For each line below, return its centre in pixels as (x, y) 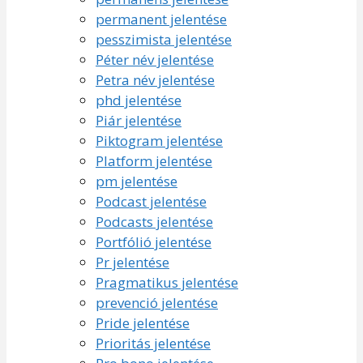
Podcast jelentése (151, 201)
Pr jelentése (132, 262)
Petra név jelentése (155, 79)
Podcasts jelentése (154, 221)
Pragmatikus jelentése (167, 282)
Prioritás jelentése (153, 343)
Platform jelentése (154, 160)
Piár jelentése (139, 120)
